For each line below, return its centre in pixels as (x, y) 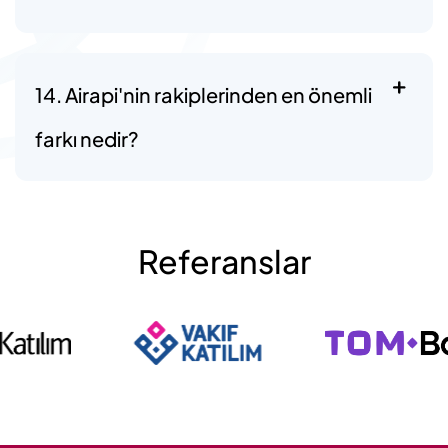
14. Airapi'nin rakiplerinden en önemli (203, 94)
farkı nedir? (87, 138)
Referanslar (224, 260)
